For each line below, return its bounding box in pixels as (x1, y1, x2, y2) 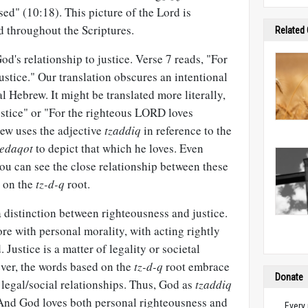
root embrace (163, 258, 230, 274)
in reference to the (141, 122, 232, 138)
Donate (275, 271, 304, 283)
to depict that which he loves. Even (33, 140, 203, 156)
